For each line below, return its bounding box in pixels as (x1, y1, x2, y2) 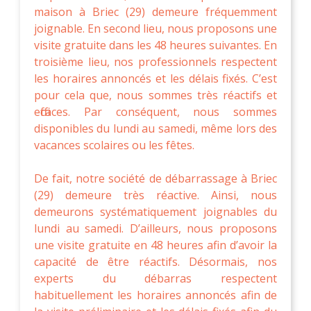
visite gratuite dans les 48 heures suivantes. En (34, 37, 277, 53)
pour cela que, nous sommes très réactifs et (34, 87, 277, 103)
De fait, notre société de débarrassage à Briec (34, 170, 277, 186)
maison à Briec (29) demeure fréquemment (34, 3, 277, 19)
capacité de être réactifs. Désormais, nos (34, 253, 277, 269)
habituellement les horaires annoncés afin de (34, 287, 277, 303)
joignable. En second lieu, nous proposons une (34, 20, 277, 36)
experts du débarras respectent (34, 270, 277, 286)
